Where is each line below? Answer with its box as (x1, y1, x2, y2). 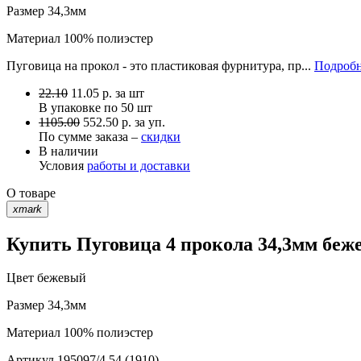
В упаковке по (39, 100, 121, 114)
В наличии (39, 143, 98, 158)
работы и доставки (87, 158, 190, 172)
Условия (39, 158, 87, 172)
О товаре (6, 185, 56, 200)
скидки (141, 129, 180, 143)
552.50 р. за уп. (83, 114, 165, 129)
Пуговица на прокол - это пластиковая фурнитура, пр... (6, 58, 314, 73)
